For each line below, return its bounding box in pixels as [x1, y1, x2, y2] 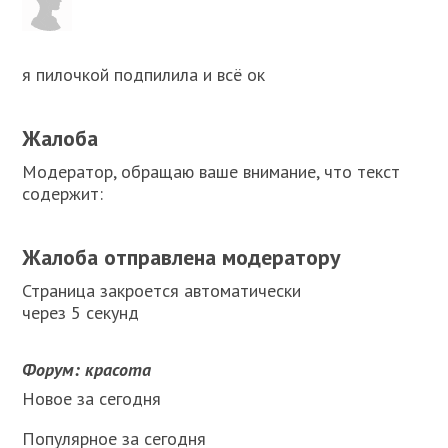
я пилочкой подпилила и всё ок [22, 63, 266, 87]
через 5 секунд [22, 301, 140, 325]
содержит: [22, 182, 104, 206]
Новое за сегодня [22, 387, 162, 411]
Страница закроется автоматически [22, 279, 302, 303]
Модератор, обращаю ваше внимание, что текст [22, 160, 401, 184]
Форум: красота [22, 358, 152, 382]
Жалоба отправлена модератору [22, 243, 342, 272]
